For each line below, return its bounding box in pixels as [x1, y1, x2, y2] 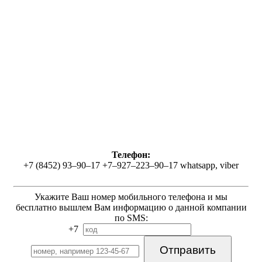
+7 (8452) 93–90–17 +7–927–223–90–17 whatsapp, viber [23, 160, 239, 171]
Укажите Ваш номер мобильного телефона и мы [35, 192, 227, 202]
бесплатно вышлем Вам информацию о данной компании [15, 202, 247, 213]
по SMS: [114, 213, 148, 223]
